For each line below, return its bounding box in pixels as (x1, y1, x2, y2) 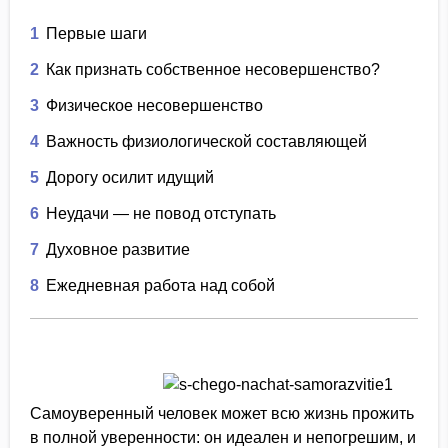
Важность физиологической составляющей (42, 133, 367, 150)
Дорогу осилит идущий (42, 169, 214, 186)
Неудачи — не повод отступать (42, 205, 276, 222)
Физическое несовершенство (42, 97, 263, 114)
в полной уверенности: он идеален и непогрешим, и (30, 429, 416, 446)
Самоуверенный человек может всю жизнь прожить (30, 405, 414, 422)
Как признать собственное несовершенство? (42, 61, 380, 78)
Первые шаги (42, 25, 147, 42)
